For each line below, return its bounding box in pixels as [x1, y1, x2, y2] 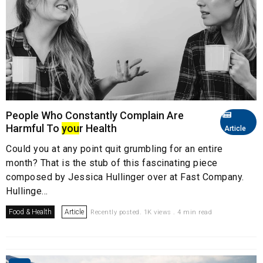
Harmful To [6, 122, 62, 134]
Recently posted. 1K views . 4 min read [90, 208, 212, 216]
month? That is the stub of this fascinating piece [6, 157, 218, 168]
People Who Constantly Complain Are [6, 109, 184, 122]
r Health [79, 122, 117, 134]
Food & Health [9, 207, 52, 216]
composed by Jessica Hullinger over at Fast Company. [6, 171, 244, 183]
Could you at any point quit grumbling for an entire [6, 143, 223, 154]
